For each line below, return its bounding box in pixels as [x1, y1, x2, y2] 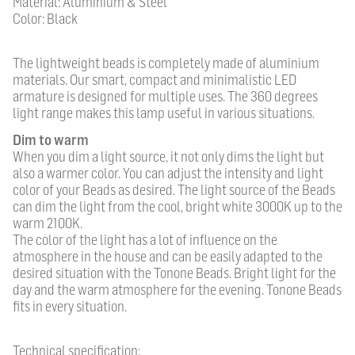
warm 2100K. [13, 215, 82, 232]
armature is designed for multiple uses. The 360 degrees [13, 87, 318, 105]
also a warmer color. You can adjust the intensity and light [13, 165, 323, 182]
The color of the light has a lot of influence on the [13, 231, 277, 249]
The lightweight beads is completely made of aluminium [13, 54, 319, 71]
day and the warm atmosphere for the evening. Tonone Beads [13, 281, 342, 299]
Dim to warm [13, 132, 91, 149]
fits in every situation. [13, 298, 129, 315]
